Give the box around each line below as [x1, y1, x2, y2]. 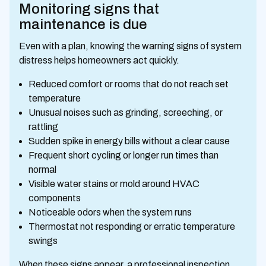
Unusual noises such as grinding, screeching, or [28, 107, 223, 118]
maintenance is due [19, 17, 147, 32]
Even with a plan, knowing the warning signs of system [19, 41, 242, 51]
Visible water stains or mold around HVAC [28, 179, 199, 189]
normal [28, 164, 56, 175]
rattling [28, 122, 58, 132]
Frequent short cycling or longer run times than [28, 150, 218, 160]
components [28, 193, 81, 203]
